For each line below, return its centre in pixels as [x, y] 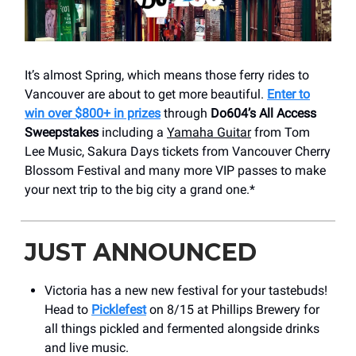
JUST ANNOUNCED [141, 252]
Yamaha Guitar [209, 132]
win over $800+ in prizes [93, 113]
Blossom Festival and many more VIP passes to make [175, 170]
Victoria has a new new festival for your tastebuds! [186, 290]
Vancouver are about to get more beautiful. [146, 94]
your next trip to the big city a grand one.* [140, 189]
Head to [68, 309]
